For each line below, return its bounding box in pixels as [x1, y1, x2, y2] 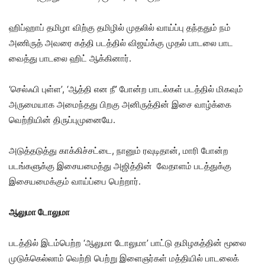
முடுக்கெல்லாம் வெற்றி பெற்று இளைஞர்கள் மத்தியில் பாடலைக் [9, 252, 239, 264]
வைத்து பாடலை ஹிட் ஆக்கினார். [9, 52, 131, 64]
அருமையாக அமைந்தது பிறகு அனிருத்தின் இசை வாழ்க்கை [9, 98, 231, 110]
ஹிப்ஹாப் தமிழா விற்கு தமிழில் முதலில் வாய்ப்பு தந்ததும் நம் [9, 21, 231, 33]
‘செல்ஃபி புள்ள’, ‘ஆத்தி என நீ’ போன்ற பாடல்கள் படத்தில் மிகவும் [9, 83, 243, 95]
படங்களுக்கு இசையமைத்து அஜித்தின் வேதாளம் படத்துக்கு [9, 160, 231, 172]
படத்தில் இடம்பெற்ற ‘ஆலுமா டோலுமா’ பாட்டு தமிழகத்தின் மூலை [9, 237, 246, 248]
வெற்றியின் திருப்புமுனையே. [9, 114, 115, 125]
